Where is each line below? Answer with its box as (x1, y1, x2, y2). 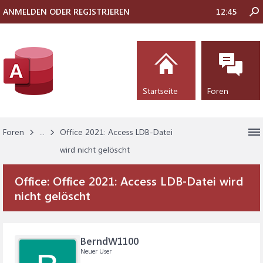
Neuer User (80, 247, 112, 255)
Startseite (143, 85, 178, 96)
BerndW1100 (80, 234, 139, 247)
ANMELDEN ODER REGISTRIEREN (3, 6, 130, 17)
